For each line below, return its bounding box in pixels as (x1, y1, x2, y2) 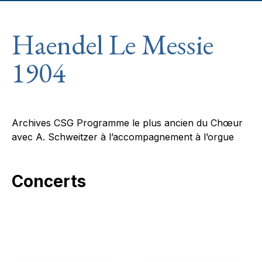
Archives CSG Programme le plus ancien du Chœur (12, 117, 243, 129)
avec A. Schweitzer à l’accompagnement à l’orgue (12, 131, 234, 143)
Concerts (12, 171, 86, 191)
